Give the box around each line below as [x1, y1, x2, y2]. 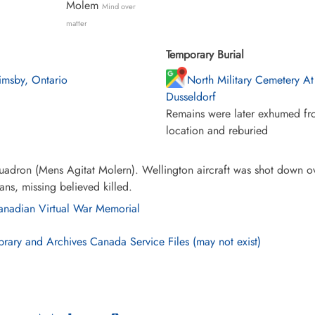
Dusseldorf [166, 89, 216, 105]
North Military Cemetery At [187, 72, 314, 88]
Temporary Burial [166, 46, 244, 63]
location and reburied [166, 122, 268, 139]
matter [65, 18, 87, 29]
